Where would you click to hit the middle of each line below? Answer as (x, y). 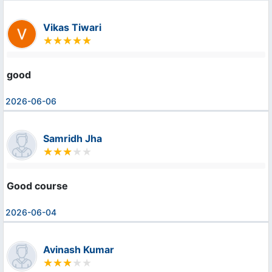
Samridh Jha (73, 138)
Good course (37, 185)
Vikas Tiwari (72, 27)
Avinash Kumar (79, 249)
